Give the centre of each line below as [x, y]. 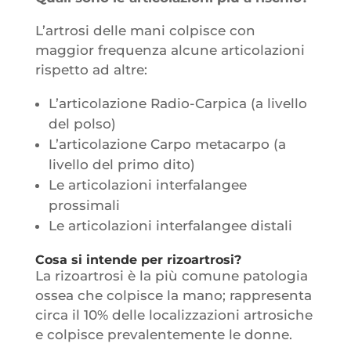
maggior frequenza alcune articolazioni [170, 50]
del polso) [82, 123]
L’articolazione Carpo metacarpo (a [167, 144]
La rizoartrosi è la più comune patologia [171, 275]
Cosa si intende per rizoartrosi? [138, 259]
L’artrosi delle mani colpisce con [145, 30]
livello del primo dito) [121, 164]
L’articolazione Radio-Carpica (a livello [177, 103]
